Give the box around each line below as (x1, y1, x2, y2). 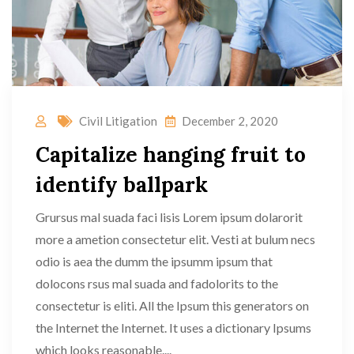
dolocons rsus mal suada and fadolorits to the (36, 275, 278, 291)
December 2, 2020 (182, 113, 278, 128)
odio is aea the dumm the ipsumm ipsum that (36, 253, 273, 269)
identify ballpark (36, 171, 208, 198)
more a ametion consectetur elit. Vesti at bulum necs (36, 231, 315, 247)
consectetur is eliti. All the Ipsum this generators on (36, 297, 309, 313)
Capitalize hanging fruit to (36, 141, 306, 168)
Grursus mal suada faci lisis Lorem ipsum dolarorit (36, 209, 303, 224)
